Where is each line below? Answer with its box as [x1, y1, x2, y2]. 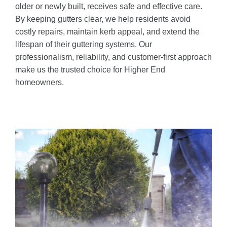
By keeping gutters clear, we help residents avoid [15, 15, 191, 24]
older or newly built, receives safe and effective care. [15, 2, 202, 11]
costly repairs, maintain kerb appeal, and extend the [15, 27, 200, 36]
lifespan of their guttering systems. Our [15, 40, 152, 49]
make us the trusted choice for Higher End [15, 65, 165, 74]
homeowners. [15, 78, 64, 87]
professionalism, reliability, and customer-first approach [15, 53, 212, 62]
